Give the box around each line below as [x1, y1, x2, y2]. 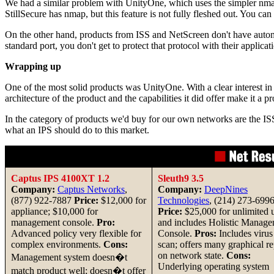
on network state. [158, 250, 226, 261]
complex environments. [11, 239, 103, 250]
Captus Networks [57, 184, 125, 195]
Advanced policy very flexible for [11, 228, 141, 239]
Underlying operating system [158, 261, 269, 272]
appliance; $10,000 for [11, 206, 98, 217]
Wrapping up [5, 61, 61, 72]
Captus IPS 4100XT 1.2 [11, 173, 109, 184]
